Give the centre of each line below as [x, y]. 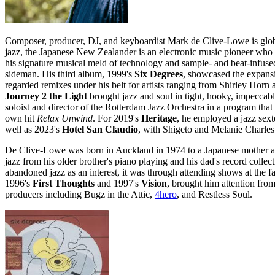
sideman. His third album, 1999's [70, 74]
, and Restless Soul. [215, 194]
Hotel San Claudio [100, 129]
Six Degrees [159, 74]
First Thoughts [64, 183]
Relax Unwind [65, 118]
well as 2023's [33, 129]
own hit [21, 118]
